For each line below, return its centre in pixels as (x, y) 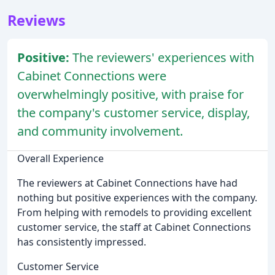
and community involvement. (100, 131)
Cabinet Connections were (92, 76)
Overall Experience (60, 158)
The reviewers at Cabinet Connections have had (127, 183)
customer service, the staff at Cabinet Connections (134, 227)
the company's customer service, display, (134, 112)
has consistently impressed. (82, 242)
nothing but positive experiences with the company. (137, 197)
